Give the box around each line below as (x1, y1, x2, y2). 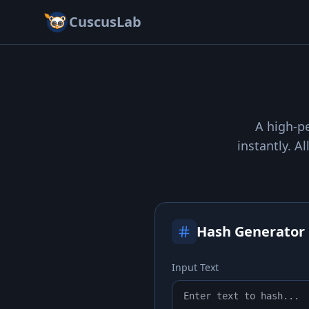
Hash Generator (197, 222, 305, 241)
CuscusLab (69, 12, 141, 31)
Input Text (172, 261, 219, 274)
